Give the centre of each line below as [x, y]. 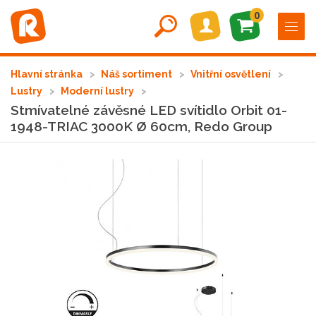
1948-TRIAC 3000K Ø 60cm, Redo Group [141, 126]
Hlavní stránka [48, 74]
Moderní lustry [98, 91]
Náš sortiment [138, 74]
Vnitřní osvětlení [232, 74]
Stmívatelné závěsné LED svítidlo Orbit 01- [149, 110]
